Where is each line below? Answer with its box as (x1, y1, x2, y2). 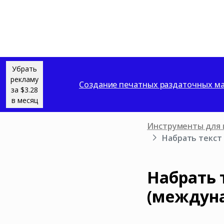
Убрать (12, 64, 37, 73)
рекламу (10, 74, 38, 84)
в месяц (11, 95, 38, 105)
